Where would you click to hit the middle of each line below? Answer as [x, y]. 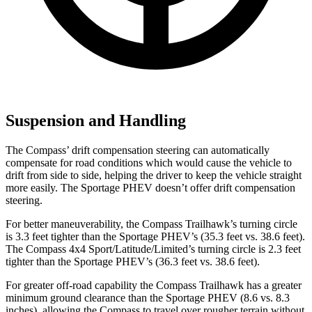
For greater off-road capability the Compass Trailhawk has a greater [154, 285]
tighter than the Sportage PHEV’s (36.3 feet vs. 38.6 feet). [133, 261]
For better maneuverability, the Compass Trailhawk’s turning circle [151, 224]
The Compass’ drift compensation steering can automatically [138, 150]
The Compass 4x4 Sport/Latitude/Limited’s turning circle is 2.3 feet [153, 249]
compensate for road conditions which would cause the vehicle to [149, 162]
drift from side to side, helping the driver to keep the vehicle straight [154, 175]
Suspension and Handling [96, 120]
